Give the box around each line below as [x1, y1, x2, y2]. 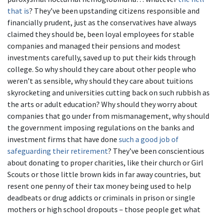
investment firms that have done [7, 134, 119, 144]
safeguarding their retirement [7, 146, 108, 156]
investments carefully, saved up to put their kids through [7, 53, 196, 62]
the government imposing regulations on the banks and [7, 123, 194, 132]
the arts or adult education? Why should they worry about [7, 99, 198, 109]
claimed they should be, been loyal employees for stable [7, 29, 194, 39]
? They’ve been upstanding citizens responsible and [29, 6, 200, 16]
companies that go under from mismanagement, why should [7, 111, 209, 121]
